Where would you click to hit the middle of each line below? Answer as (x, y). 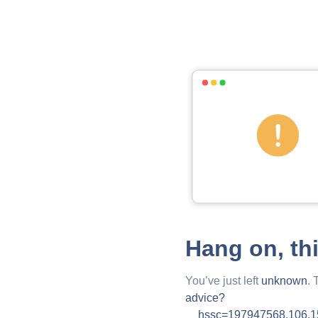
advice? (205, 298)
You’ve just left (223, 281)
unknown (284, 281)
